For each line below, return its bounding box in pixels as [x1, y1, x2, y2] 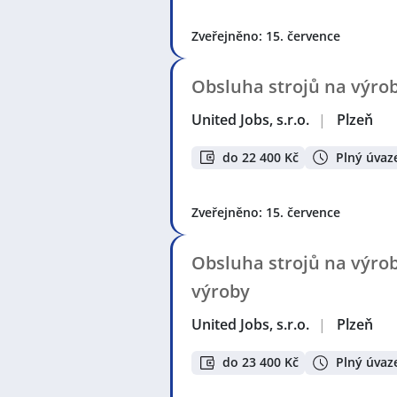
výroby [191, 279, 250, 304]
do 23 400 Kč [222, 354, 299, 371]
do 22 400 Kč [222, 148, 299, 166]
